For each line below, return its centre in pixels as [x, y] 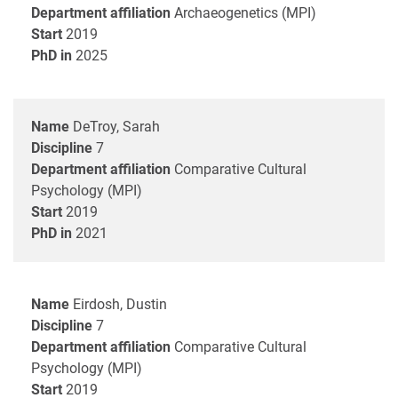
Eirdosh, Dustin [120, 304]
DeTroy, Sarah [116, 126]
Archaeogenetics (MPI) [245, 12]
